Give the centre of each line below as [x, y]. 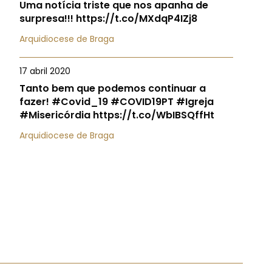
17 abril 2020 [45, 71]
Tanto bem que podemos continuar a [113, 88]
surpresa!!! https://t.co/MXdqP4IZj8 [108, 19]
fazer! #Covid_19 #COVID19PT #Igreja [117, 102]
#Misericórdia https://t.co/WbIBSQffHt [117, 115]
